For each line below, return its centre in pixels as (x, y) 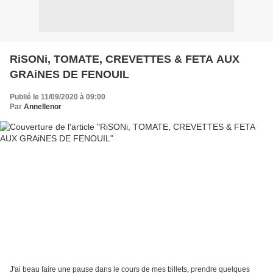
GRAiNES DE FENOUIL (69, 74)
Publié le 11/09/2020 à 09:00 (58, 97)
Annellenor (43, 106)
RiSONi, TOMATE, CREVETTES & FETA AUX (125, 59)
